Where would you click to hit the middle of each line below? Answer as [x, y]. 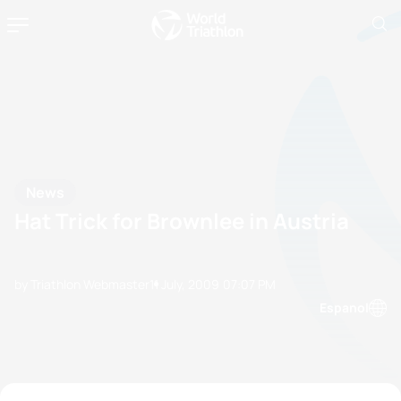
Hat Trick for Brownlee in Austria [182, 220]
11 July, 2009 [184, 284]
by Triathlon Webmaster [82, 284]
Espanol [344, 307]
